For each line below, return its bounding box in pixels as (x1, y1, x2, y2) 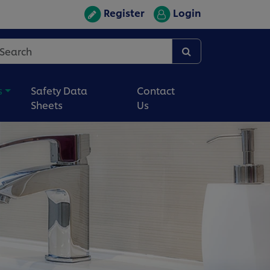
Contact (137, 83, 175, 97)
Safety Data (30, 83, 87, 97)
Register (104, 5, 145, 20)
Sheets (30, 98, 63, 111)
